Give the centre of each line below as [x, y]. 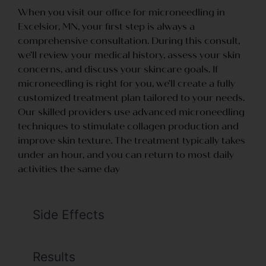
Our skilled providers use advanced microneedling [131, 112]
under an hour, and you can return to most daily [126, 154]
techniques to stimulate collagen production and [128, 126]
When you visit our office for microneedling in [121, 12]
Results [54, 257]
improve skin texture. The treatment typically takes [132, 140]
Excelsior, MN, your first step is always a [106, 26]
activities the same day [69, 169]
